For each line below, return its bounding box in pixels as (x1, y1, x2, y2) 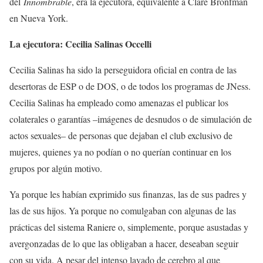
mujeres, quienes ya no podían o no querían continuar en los (9, 146, 231, 158)
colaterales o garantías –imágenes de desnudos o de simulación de (9, 113, 252, 125)
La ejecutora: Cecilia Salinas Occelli (9, 37, 151, 50)
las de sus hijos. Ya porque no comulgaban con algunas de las (9, 204, 236, 217)
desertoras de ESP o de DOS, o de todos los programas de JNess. (9, 80, 251, 92)
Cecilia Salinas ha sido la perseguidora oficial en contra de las (9, 63, 237, 76)
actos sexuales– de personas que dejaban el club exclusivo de (9, 129, 232, 141)
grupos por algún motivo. (9, 162, 102, 174)
